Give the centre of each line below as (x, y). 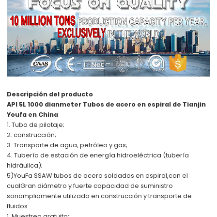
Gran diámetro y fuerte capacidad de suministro (97, 186)
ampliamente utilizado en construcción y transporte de (105, 196)
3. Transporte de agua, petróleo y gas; (67, 145)
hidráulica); (25, 165)
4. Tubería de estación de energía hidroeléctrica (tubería (98, 155)
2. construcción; (32, 135)
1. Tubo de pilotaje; (36, 124)
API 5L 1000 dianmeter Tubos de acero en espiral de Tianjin (107, 104)
